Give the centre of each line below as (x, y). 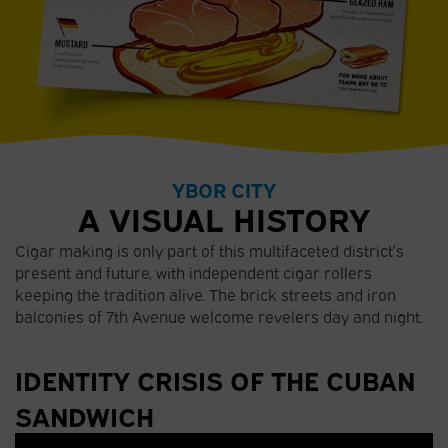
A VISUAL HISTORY (224, 216)
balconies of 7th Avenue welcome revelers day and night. (221, 315)
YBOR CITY (224, 188)
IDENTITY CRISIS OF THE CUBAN (215, 378)
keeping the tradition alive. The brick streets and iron (205, 293)
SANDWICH (84, 414)
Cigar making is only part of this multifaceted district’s (209, 249)
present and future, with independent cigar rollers (193, 271)
